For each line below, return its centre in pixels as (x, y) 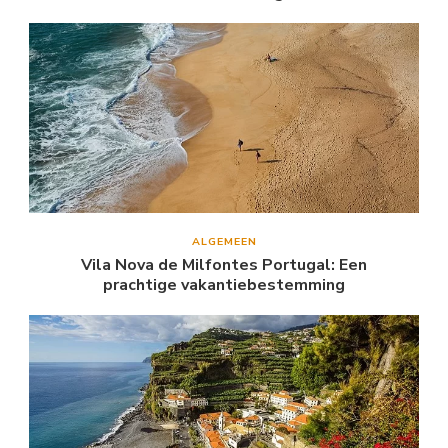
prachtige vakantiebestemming (224, 284)
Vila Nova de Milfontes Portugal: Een (224, 264)
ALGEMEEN (224, 241)
